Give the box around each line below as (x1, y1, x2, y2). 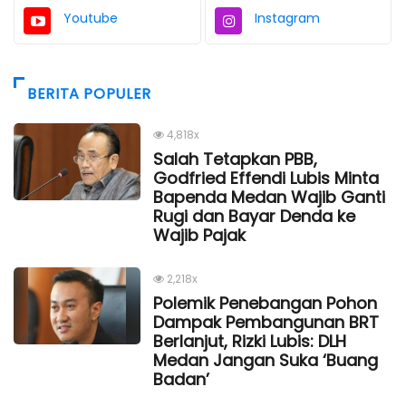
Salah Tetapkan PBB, (153, 147, 317, 170)
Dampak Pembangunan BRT (153, 310, 379, 333)
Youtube (63, 8, 118, 27)
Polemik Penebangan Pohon (153, 291, 377, 314)
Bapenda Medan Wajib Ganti (153, 185, 385, 208)
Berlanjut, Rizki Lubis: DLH (153, 329, 346, 353)
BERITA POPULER (27, 82, 151, 104)
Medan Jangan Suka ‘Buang (153, 348, 378, 372)
